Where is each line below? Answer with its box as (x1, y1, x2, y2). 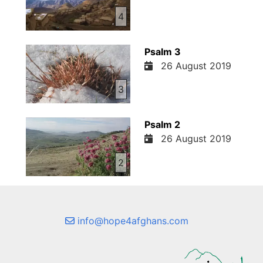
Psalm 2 (144, 118, 180, 130)
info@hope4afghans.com (75, 215, 188, 227)
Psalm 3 (144, 45, 181, 58)
